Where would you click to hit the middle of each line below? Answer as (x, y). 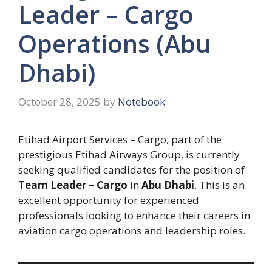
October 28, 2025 (59, 101)
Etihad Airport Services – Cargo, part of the (120, 139)
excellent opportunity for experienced (109, 200)
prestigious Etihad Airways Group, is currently (129, 154)
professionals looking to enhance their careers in (134, 215)
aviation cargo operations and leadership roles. (132, 230)
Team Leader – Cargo (73, 185)
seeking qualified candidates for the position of (131, 169)
